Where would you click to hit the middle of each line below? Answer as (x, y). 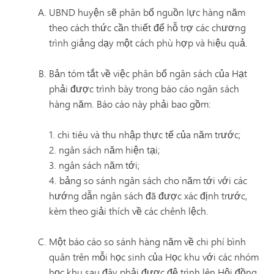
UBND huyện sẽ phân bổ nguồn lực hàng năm (147, 12)
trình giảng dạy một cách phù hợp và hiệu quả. (148, 43)
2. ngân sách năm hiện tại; (105, 150)
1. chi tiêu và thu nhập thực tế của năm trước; (145, 134)
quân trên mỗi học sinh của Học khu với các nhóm (154, 257)
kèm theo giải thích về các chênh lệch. (129, 211)
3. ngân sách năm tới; (94, 165)
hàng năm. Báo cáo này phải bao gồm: (130, 104)
